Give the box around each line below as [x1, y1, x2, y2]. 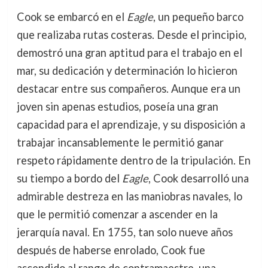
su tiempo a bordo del [16, 172, 122, 185]
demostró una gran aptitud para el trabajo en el [16, 46, 242, 60]
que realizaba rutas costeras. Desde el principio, [16, 28, 246, 42]
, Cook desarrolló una [148, 172, 249, 185]
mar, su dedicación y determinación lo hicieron [16, 64, 237, 78]
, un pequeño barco [153, 10, 243, 24]
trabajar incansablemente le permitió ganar [16, 136, 224, 150]
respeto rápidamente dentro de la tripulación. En [16, 154, 251, 167]
